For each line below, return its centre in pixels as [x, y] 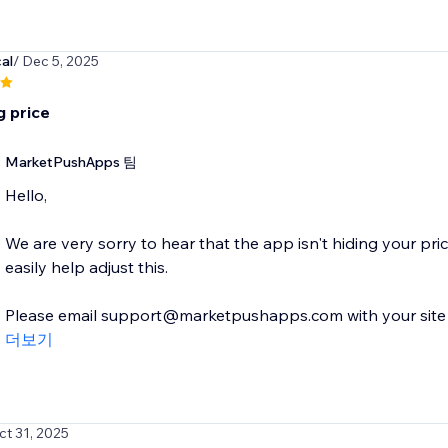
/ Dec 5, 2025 [55, 61]
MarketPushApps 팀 [70, 162]
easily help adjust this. [86, 267]
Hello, [25, 195]
